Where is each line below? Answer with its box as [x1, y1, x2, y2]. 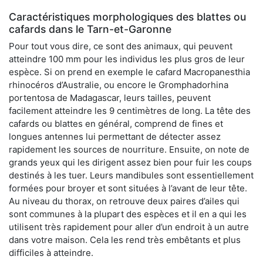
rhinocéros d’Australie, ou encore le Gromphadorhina [9, 79, 228, 90]
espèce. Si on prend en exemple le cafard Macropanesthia [9, 66, 250, 77]
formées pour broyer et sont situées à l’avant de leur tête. [9, 182, 247, 194]
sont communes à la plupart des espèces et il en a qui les [9, 208, 247, 220]
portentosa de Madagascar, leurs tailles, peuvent [9, 92, 211, 103]
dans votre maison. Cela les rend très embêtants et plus [9, 234, 241, 245]
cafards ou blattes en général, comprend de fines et [9, 117, 223, 129]
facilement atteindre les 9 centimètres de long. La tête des [9, 104, 251, 116]
